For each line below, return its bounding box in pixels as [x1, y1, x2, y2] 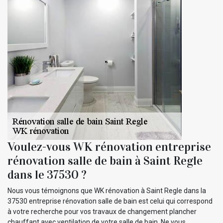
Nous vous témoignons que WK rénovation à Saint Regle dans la [7, 186, 206, 195]
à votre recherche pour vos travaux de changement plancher [7, 207, 197, 216]
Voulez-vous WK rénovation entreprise [7, 139, 211, 154]
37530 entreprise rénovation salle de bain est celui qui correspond [7, 197, 213, 205]
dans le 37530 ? [7, 167, 87, 182]
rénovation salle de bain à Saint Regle [7, 153, 203, 168]
